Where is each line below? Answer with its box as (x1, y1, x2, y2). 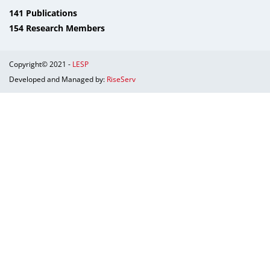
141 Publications (9, 7, 77, 19)
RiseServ (107, 74, 136, 84)
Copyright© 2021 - (9, 59, 72, 69)
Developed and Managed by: (9, 74, 107, 84)
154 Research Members (9, 22, 105, 34)
